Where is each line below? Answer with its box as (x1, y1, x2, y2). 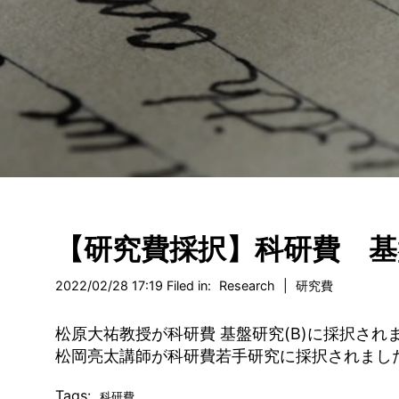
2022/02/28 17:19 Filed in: (55, 277, 215, 293)
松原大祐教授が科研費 (55, 324, 216, 343)
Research (219, 277, 275, 293)
